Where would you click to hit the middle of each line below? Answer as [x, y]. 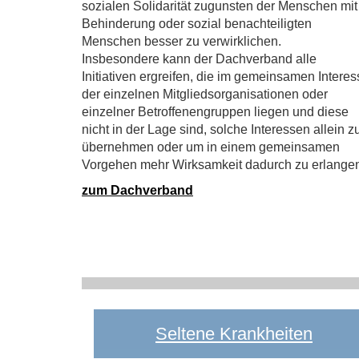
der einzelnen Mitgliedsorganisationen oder [205, 94]
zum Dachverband [137, 190]
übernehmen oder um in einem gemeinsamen [211, 147]
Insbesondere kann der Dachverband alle [199, 59]
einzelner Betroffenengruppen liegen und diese [215, 112]
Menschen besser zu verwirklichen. [183, 41]
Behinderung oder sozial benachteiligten [197, 24]
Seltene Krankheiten [234, 334]
